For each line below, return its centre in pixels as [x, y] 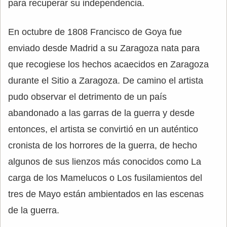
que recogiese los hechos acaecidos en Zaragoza [108, 65]
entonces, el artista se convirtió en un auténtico [103, 129]
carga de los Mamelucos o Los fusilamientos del [105, 178]
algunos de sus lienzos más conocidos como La [105, 162]
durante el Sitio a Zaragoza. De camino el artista [106, 81]
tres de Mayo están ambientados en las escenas [106, 194]
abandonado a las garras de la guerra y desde [101, 113]
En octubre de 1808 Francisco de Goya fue [95, 32]
